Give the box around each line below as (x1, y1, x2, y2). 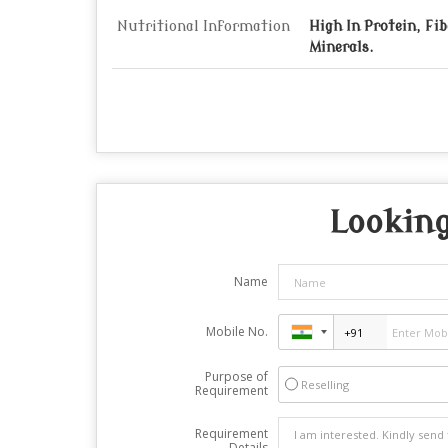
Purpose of (204, 368, 268, 385)
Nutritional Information (117, 19, 290, 34)
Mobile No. (205, 323, 268, 340)
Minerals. (309, 40, 374, 55)
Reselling (300, 377, 349, 392)
